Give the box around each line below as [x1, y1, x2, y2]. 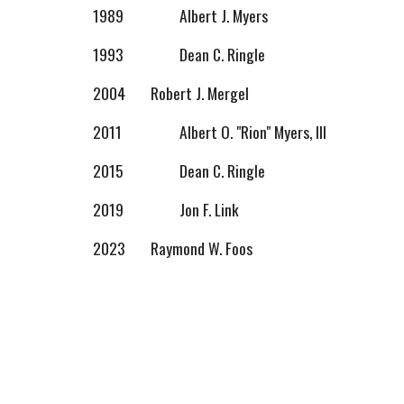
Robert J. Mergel [150, 81, 249, 105]
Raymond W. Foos [150, 236, 252, 260]
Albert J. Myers [179, 4, 268, 27]
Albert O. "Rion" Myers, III [179, 120, 326, 143]
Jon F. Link [179, 197, 238, 221]
